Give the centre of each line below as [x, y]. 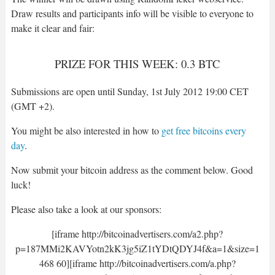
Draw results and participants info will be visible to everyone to [132, 13]
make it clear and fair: [52, 28]
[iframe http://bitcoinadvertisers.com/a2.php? [137, 233]
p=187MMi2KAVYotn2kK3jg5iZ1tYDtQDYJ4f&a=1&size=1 [137, 248]
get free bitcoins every [203, 130]
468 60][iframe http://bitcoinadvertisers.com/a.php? [137, 263]
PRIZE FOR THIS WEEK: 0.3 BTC [137, 63]
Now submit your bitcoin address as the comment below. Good [132, 169]
